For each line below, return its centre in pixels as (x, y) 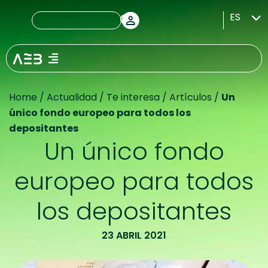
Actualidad (72, 97)
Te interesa (133, 97)
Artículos (191, 97)
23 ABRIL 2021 (134, 235)
